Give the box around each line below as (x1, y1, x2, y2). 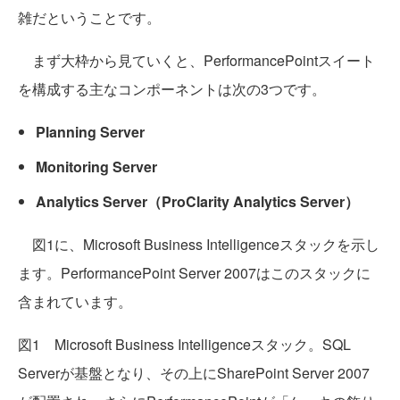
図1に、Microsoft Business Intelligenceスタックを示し (18, 234, 379, 255)
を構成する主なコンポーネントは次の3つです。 (18, 79, 326, 100)
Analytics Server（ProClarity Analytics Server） (36, 191, 359, 212)
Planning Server (36, 121, 145, 143)
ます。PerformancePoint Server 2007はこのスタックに (18, 262, 371, 284)
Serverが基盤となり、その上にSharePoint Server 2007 (18, 362, 370, 384)
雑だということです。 (18, 7, 161, 29)
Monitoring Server (36, 156, 157, 178)
